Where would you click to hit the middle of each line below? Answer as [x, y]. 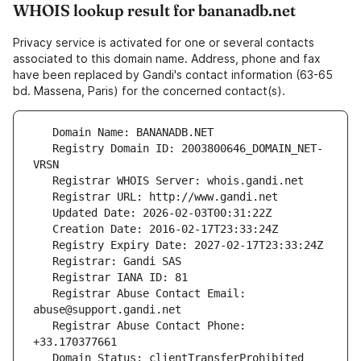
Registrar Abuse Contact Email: [43, 294]
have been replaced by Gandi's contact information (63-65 [173, 75]
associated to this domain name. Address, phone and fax [167, 59]
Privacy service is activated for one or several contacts [164, 43]
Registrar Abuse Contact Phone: [43, 326]
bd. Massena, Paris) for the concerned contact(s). [149, 91]
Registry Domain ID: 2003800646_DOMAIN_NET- [43, 149]
